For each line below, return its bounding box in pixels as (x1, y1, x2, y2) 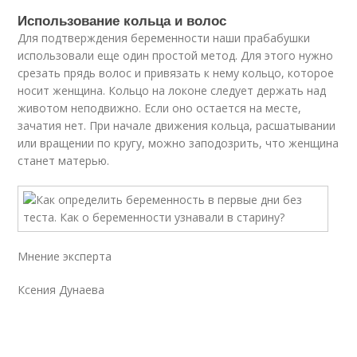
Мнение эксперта (18, 249, 112, 264)
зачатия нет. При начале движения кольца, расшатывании (18, 118, 336, 133)
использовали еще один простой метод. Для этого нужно (18, 48, 334, 63)
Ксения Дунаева (18, 282, 105, 297)
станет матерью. (18, 153, 110, 168)
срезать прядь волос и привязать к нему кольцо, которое (18, 65, 335, 80)
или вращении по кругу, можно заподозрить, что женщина (18, 135, 339, 151)
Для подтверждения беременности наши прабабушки (18, 30, 311, 45)
